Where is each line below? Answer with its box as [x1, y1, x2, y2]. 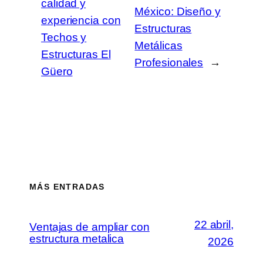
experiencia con [41, 14, 121, 26]
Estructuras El [41, 48, 111, 60]
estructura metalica [29, 232, 124, 245]
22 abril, [194, 218, 234, 231]
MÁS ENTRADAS [29, 182, 105, 192]
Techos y [41, 31, 87, 43]
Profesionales [134, 56, 204, 69]
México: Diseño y [134, 5, 221, 18]
